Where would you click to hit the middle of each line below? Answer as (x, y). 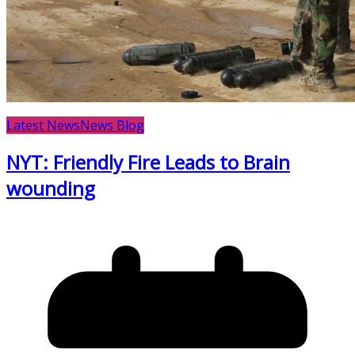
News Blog (112, 125)
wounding (51, 189)
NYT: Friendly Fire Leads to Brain (148, 162)
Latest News (43, 125)
